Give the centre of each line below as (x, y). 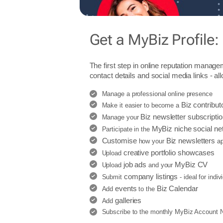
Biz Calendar (177, 188)
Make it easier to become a (141, 105)
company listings (151, 176)
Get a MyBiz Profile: (154, 40)
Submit (113, 177)
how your (151, 141)
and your (161, 165)
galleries (128, 200)
